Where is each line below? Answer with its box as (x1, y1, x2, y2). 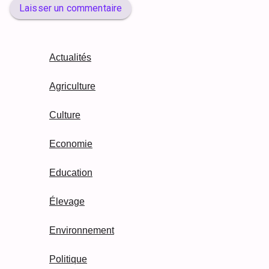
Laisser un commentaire (19, 2, 122, 14)
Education (49, 168, 92, 178)
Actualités (49, 52, 91, 63)
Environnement (49, 225, 114, 236)
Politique (49, 254, 87, 265)
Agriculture (49, 81, 95, 92)
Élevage (49, 196, 85, 207)
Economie (49, 139, 92, 150)
